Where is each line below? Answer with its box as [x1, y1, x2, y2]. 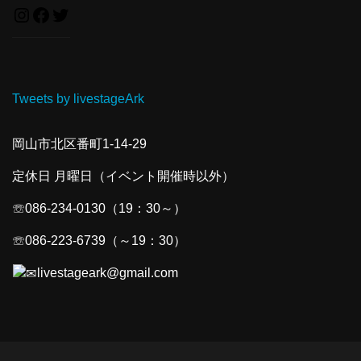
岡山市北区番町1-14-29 [12, 136, 147, 151]
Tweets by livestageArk [12, 91, 144, 106]
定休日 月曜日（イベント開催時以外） [12, 168, 234, 183]
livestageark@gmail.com [37, 265, 179, 280]
